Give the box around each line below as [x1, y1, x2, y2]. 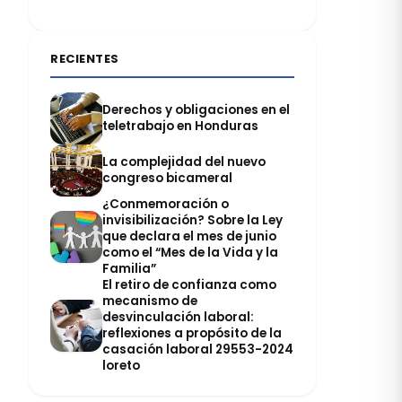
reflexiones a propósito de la [102, 325, 282, 342]
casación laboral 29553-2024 [102, 341, 293, 358]
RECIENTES [50, 50, 119, 67]
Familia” [102, 260, 156, 277]
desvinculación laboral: [102, 309, 254, 326]
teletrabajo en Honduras [102, 118, 258, 135]
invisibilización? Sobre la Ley [102, 212, 283, 229]
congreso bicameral [102, 170, 232, 187]
